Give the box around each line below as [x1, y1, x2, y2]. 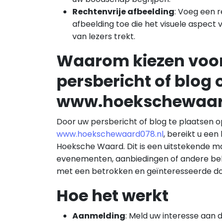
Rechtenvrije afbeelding [72, 6, 174, 17]
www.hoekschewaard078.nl [56, 128, 164, 140]
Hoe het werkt [56, 184, 168, 207]
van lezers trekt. [72, 31, 135, 42]
